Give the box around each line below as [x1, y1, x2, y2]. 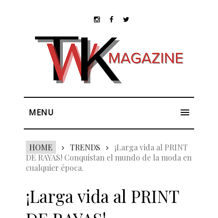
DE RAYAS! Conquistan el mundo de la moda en [25, 152, 192, 163]
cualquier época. [25, 163, 84, 173]
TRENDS [70, 142, 100, 152]
